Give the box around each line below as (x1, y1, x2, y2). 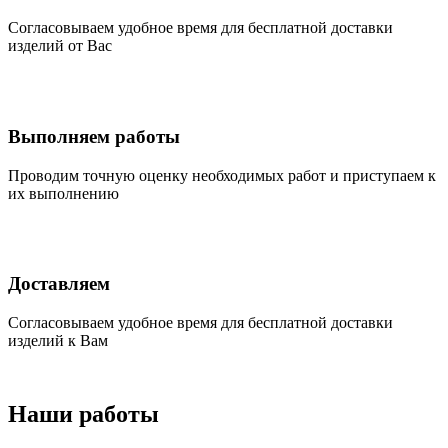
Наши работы (8, 400, 159, 427)
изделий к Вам (8, 331, 108, 349)
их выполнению (8, 184, 119, 202)
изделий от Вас (8, 37, 112, 55)
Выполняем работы (8, 125, 180, 147)
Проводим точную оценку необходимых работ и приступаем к (8, 166, 436, 184)
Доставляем (8, 273, 110, 295)
